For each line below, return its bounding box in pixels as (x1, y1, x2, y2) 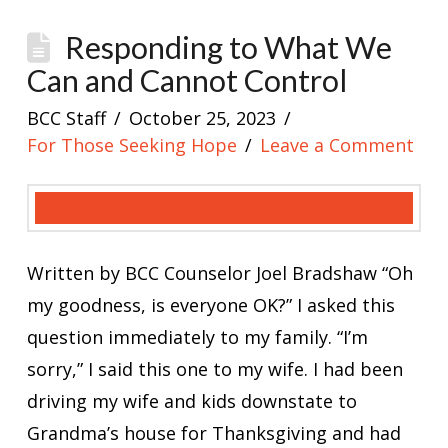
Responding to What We (65, 28, 393, 66)
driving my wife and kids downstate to (26, 388, 357, 413)
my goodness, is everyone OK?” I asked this (26, 292, 395, 317)
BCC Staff (26, 105, 106, 130)
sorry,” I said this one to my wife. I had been (26, 356, 403, 381)
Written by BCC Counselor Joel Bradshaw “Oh (26, 260, 413, 285)
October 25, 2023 (129, 105, 277, 130)
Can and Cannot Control (26, 61, 347, 99)
